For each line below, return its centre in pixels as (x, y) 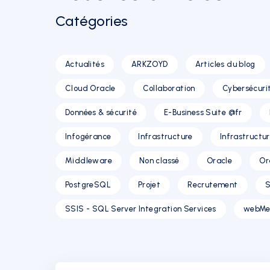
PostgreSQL (88, 185)
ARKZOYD (149, 64)
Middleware (89, 161)
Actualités (85, 64)
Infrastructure (165, 137)
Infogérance (88, 137)
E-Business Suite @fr (203, 112)
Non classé (159, 161)
